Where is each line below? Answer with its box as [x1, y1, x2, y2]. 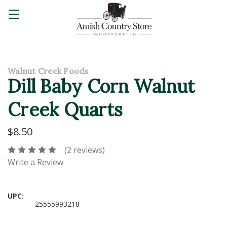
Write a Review [8, 157, 63, 168]
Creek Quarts [8, 97, 123, 121]
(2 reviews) [64, 144, 105, 156]
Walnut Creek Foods [8, 65, 89, 76]
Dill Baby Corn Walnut [8, 74, 195, 98]
